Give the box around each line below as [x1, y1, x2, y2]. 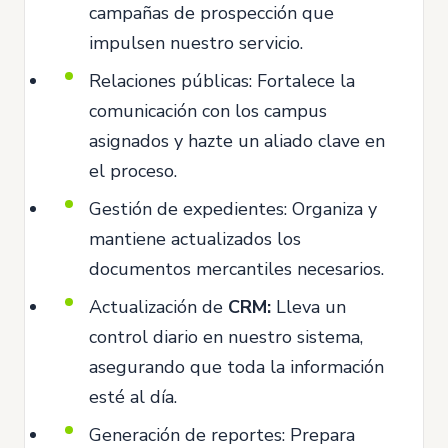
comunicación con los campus [89, 98, 327, 123]
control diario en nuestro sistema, [89, 324, 363, 349]
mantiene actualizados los [89, 226, 301, 251]
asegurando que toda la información [89, 354, 384, 379]
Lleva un [271, 294, 346, 319]
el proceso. [89, 158, 177, 183]
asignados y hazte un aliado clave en [89, 128, 385, 153]
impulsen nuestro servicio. [89, 30, 303, 55]
